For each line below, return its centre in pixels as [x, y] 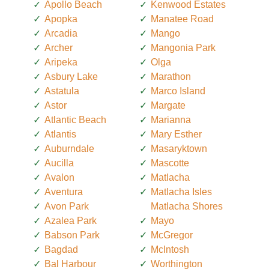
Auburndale [69, 148]
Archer [59, 47]
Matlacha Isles [181, 192]
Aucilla [59, 163]
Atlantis [60, 134]
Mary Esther [176, 134]
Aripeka [61, 62]
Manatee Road [182, 19]
